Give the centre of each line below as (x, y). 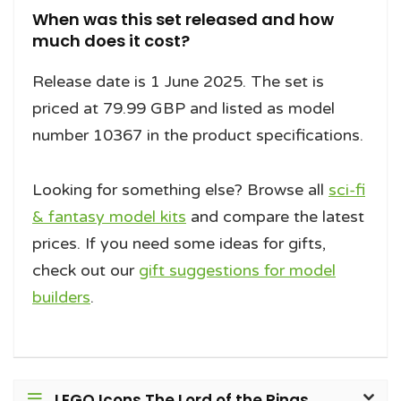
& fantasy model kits (109, 217)
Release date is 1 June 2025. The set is (178, 82)
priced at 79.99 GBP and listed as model (183, 109)
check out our (85, 271)
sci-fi (347, 190)
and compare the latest (275, 217)
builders (61, 298)
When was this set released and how (183, 20)
